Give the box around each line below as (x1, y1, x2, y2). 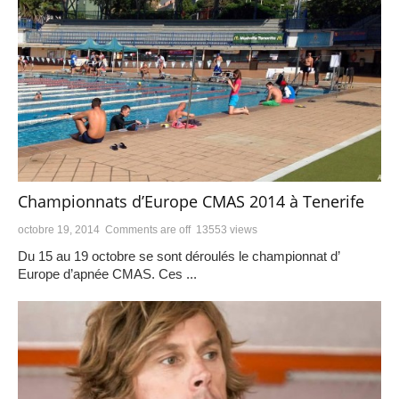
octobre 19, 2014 (18, 224, 100, 237)
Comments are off (105, 224, 191, 237)
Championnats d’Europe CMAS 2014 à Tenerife (18, 191, 364, 213)
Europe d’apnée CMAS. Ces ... (18, 266, 197, 282)
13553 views (196, 224, 257, 237)
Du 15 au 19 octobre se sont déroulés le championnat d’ (18, 248, 339, 265)
